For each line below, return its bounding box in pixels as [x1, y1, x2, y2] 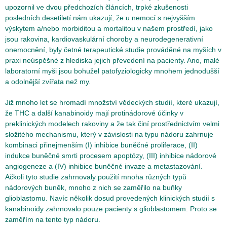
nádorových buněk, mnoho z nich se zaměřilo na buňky [5, 183, 182, 192]
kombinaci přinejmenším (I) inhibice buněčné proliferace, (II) [5, 141, 198, 149]
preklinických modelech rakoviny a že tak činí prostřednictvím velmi [5, 120, 219, 128]
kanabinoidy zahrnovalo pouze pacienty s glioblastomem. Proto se [5, 205, 217, 213]
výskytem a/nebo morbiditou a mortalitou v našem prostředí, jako [5, 24, 213, 32]
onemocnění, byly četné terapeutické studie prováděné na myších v [5, 46, 221, 54]
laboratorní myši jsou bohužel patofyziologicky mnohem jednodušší [5, 67, 219, 75]
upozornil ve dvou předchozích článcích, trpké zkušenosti [5, 3, 188, 11]
